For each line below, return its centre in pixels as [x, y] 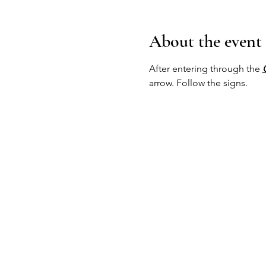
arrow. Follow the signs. [198, 83]
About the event [205, 41]
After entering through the [205, 69]
